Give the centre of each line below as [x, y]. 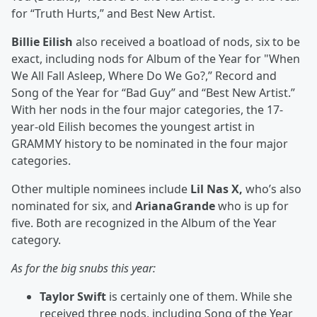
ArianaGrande [175, 206]
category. [36, 240]
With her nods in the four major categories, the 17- [147, 110]
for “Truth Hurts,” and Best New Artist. [115, 13]
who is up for [252, 206]
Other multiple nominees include [101, 189]
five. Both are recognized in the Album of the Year [144, 223]
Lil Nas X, [217, 189]
